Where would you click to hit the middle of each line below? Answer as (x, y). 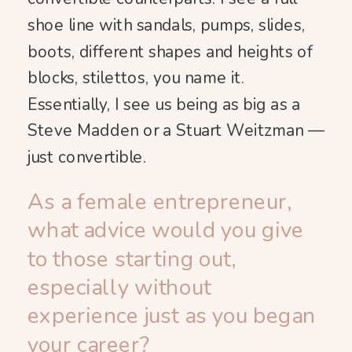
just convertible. (87, 158)
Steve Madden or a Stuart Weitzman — (176, 131)
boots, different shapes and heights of (170, 51)
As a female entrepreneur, (159, 202)
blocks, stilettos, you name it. (136, 78)
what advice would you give (166, 231)
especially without (119, 288)
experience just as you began (172, 316)
